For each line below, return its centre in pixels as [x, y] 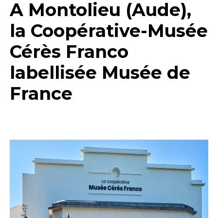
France [41, 94]
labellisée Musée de [100, 73]
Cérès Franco [69, 52]
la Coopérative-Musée [109, 31]
